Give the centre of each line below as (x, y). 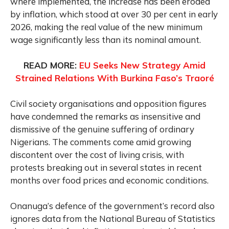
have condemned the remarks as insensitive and (105, 117)
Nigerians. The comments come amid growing (101, 142)
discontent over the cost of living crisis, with (97, 155)
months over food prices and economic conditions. (109, 180)
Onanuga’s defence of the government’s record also (112, 206)
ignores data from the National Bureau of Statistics (113, 219)
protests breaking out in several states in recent (106, 168)
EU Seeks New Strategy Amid (142, 65)
